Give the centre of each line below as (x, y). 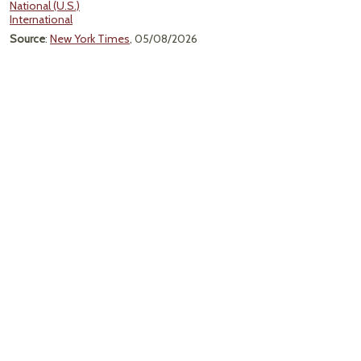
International (41, 19)
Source (27, 39)
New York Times (90, 39)
